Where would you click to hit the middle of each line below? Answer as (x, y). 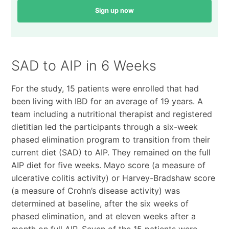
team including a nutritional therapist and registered (111, 114)
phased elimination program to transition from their (110, 140)
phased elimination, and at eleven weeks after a (103, 216)
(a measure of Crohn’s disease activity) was (95, 191)
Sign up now (114, 11)
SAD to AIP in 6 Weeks (84, 66)
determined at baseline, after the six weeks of (100, 204)
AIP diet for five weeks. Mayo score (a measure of (108, 165)
